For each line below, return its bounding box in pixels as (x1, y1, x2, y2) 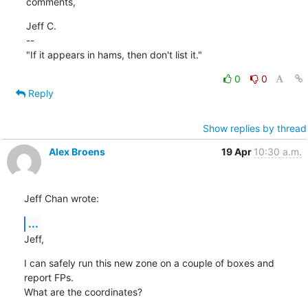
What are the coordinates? (23, 285, 142, 298)
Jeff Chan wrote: (23, 192, 99, 204)
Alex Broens (48, 145, 105, 157)
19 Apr (221, 145, 254, 157)
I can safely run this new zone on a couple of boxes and (23, 256, 274, 269)
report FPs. (23, 271, 74, 283)
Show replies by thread (202, 122, 307, 134)
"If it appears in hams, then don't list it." (25, 48, 202, 60)
